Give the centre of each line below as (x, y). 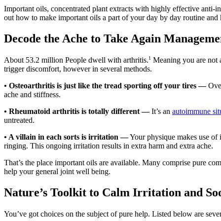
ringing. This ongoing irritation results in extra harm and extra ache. (109, 146)
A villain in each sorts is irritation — (68, 137)
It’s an (161, 111)
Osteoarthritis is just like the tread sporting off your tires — (108, 86)
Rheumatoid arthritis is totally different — (79, 111)
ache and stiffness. (32, 95)
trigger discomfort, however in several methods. (78, 69)
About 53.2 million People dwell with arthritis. (76, 60)
